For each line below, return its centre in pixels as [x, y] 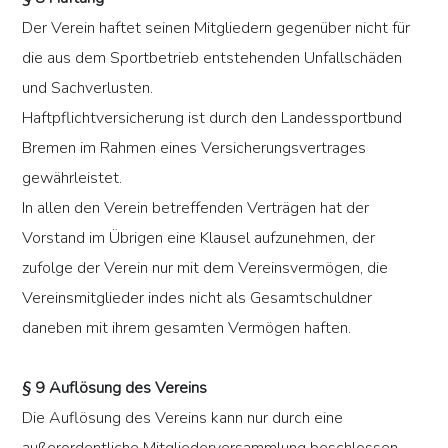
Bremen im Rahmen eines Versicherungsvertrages [194, 148]
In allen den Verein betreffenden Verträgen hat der [196, 208]
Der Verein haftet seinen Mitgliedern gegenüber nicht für [216, 28]
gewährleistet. [72, 178]
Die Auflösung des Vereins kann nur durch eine [183, 418]
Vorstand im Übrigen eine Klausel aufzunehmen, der [199, 238]
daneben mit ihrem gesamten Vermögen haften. [187, 328]
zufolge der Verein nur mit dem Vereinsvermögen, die [205, 268]
